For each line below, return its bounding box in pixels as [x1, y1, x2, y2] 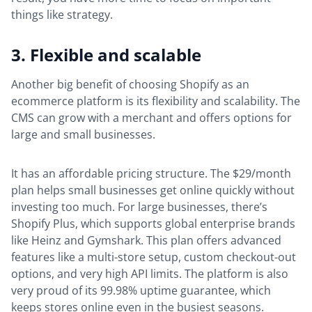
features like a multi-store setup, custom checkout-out [11, 249, 296, 265]
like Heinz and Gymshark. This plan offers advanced [11, 232, 281, 248]
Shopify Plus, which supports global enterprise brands [11, 215, 295, 231]
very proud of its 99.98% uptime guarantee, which [11, 282, 271, 298]
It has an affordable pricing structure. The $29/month [11, 165, 291, 181]
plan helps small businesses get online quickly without [11, 182, 295, 198]
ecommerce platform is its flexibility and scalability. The [11, 93, 300, 109]
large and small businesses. [11, 126, 158, 142]
